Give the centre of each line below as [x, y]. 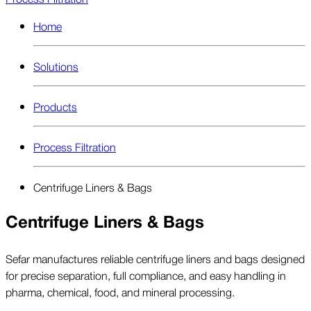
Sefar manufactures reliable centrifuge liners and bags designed [155, 258]
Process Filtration [75, 146]
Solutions [56, 66]
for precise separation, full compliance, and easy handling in [146, 275]
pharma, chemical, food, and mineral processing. [120, 291]
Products [55, 106]
